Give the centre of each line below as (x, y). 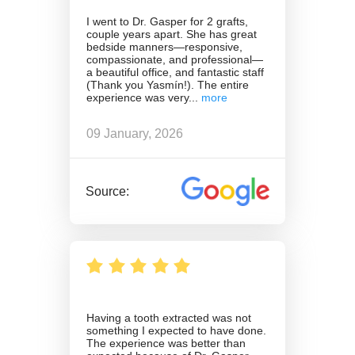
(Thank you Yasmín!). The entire (168, 85)
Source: (108, 191)
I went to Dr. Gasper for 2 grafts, (167, 22)
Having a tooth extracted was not (169, 318)
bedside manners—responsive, (164, 47)
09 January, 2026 (135, 133)
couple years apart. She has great (172, 34)
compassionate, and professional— (175, 60)
